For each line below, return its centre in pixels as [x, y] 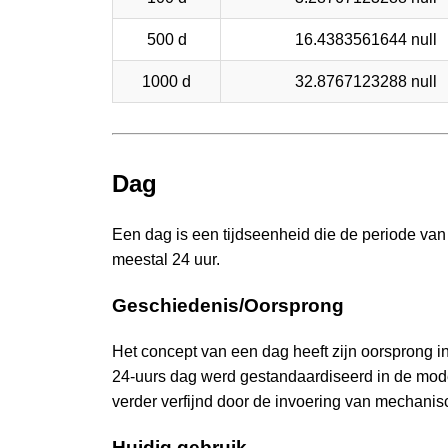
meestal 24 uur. [166, 260]
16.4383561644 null [366, 39]
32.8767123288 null [366, 81]
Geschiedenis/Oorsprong [228, 306]
